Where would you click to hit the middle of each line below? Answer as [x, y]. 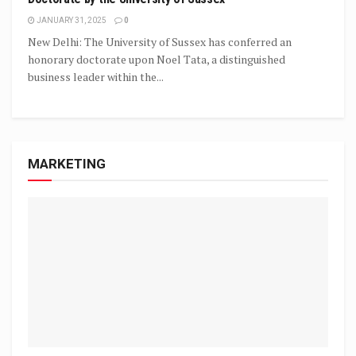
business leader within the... [96, 77]
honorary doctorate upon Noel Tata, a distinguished [157, 60]
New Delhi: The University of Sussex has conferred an [160, 42]
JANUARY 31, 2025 [71, 21]
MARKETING [67, 164]
